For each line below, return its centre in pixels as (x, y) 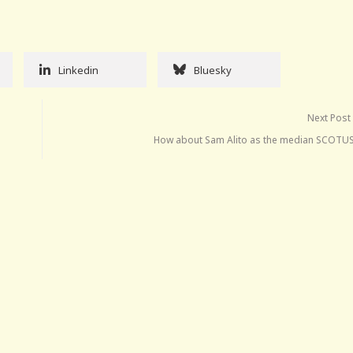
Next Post (329, 117)
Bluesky (213, 70)
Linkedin (78, 70)
